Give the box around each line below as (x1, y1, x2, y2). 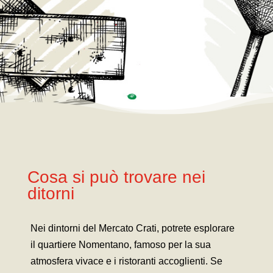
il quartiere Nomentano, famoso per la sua (30, 239, 211, 250)
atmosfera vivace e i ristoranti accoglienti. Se (30, 255, 222, 266)
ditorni (27, 183, 74, 203)
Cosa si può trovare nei (27, 167, 205, 186)
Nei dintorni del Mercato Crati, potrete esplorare (30, 222, 235, 233)
